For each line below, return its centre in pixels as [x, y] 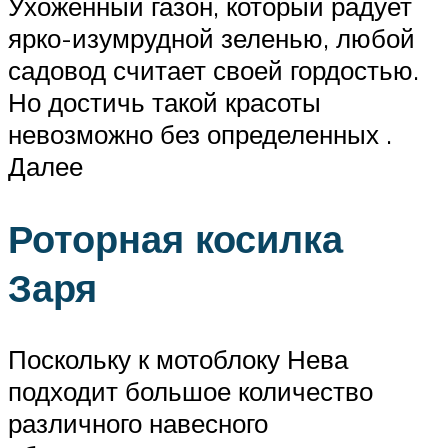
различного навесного [138, 423]
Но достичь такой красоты [164, 101]
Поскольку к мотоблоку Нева [178, 359]
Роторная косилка [175, 238]
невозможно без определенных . [200, 133]
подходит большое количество [190, 391]
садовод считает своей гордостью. [213, 69]
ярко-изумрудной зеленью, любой [211, 37]
